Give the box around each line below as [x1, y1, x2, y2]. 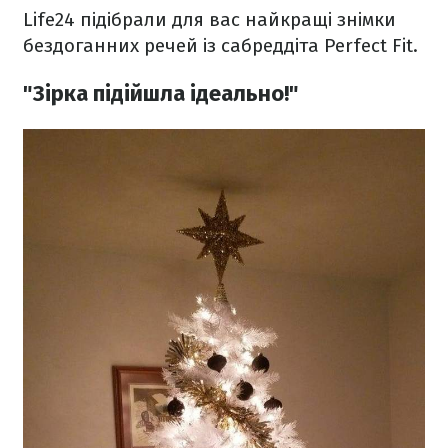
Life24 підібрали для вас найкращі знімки [23, 8, 396, 31]
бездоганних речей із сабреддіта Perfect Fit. [23, 34, 418, 57]
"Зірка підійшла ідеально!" [23, 80, 299, 108]
